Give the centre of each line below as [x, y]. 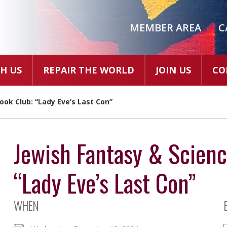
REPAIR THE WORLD [89, 70]
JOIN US [173, 70]
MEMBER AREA [165, 28]
